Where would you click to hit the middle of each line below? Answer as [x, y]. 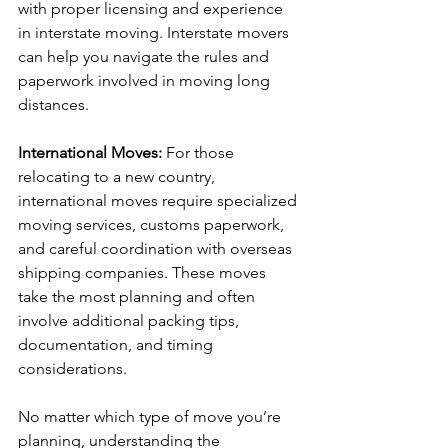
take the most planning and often [138, 296]
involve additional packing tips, [130, 320]
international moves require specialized [159, 200]
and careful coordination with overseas [157, 248]
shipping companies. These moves [144, 272]
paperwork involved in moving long [146, 80]
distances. [53, 104]
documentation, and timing [117, 344]
